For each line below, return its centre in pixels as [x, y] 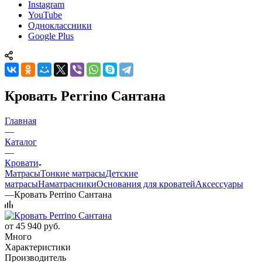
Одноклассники [60, 25]
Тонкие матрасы [73, 173]
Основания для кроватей [146, 184]
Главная [20, 120]
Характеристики [38, 247]
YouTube [45, 15]
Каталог [21, 142]
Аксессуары [219, 184]
